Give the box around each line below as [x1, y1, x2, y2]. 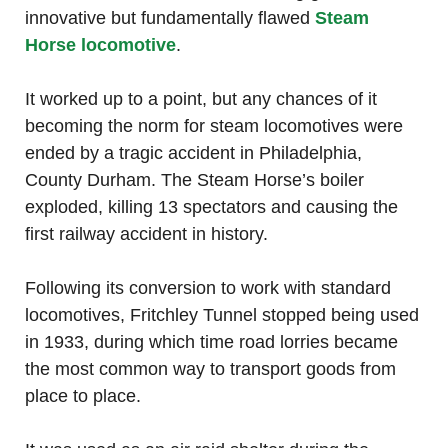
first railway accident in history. [25, 224, 268, 245]
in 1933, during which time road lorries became [25, 332, 398, 353]
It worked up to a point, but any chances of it [25, 89, 377, 110]
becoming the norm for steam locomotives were [25, 116, 403, 137]
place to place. [25, 386, 146, 407]
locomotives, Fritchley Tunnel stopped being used [25, 305, 419, 326]
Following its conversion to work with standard [25, 278, 391, 299]
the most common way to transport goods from [25, 359, 396, 380]
